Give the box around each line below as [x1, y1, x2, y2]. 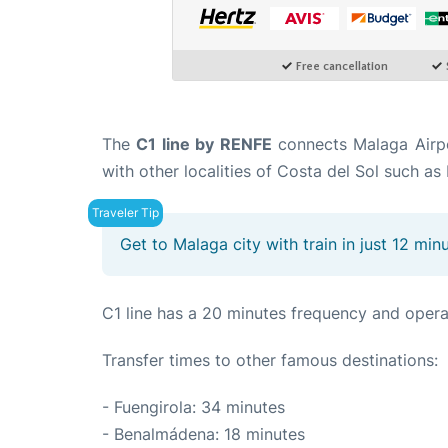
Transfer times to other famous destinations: [102, 350, 438, 371]
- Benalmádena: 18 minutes [102, 424, 305, 445]
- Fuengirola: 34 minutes [102, 397, 285, 418]
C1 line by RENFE [136, 134, 272, 155]
